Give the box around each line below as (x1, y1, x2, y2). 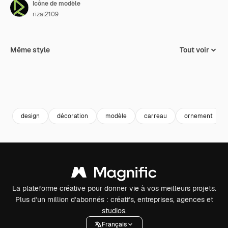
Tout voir (180, 45, 209, 54)
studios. (101, 206, 127, 215)
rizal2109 (33, 10, 59, 18)
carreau (144, 111, 167, 120)
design (21, 111, 40, 120)
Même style (10, 45, 50, 54)
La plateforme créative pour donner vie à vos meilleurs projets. (12, 184, 216, 193)
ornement (184, 111, 213, 120)
